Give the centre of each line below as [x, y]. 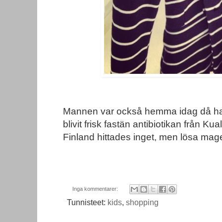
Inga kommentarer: [96, 189]
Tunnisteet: [87, 203]
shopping [142, 203]
